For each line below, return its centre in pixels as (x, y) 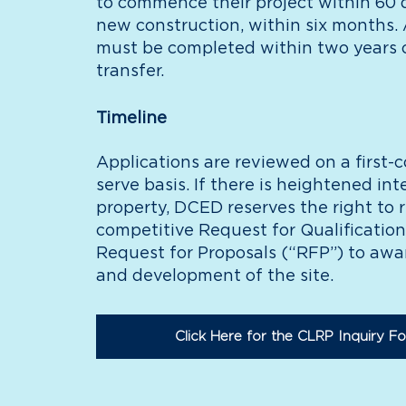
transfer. (130, 72)
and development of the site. (214, 276)
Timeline (131, 118)
